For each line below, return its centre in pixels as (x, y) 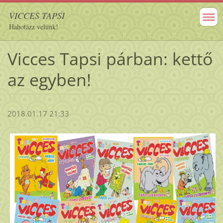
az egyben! (49, 79)
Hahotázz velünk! (34, 27)
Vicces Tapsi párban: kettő (110, 58)
